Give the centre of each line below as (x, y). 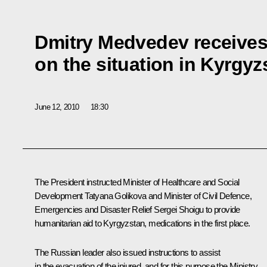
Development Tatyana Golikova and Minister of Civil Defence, (143, 196)
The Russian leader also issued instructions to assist (128, 253)
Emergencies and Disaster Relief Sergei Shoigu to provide (137, 210)
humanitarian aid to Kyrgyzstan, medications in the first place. (142, 223)
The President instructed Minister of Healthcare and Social (137, 182)
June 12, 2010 (57, 107)
